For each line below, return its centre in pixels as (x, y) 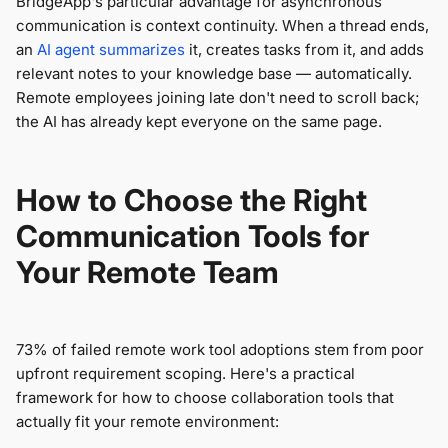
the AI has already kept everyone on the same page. (199, 122)
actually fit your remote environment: (147, 422)
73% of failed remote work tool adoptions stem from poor (220, 350)
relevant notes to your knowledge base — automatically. (214, 74)
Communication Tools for (192, 236)
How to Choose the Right (191, 200)
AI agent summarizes (111, 50)
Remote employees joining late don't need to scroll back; (217, 98)
